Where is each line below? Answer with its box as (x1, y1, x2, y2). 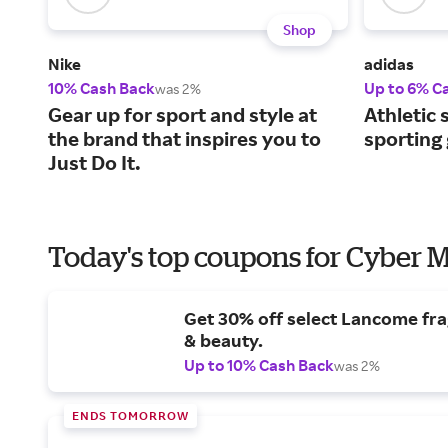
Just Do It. (48, 150, 141, 176)
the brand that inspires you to (48, 126, 321, 152)
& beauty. (184, 329, 263, 352)
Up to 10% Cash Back (184, 355, 334, 376)
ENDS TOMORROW (72, 408, 189, 424)
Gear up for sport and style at (48, 102, 317, 128)
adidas (364, 54, 414, 75)
